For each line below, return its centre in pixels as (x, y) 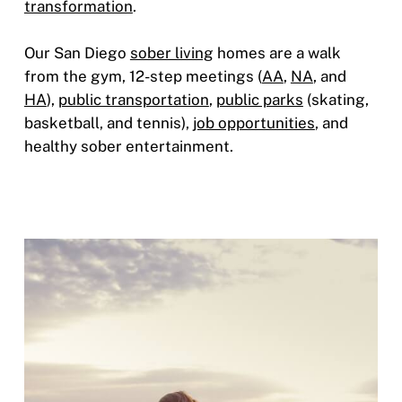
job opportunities (253, 122)
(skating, (336, 99)
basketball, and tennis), (108, 122)
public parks (259, 99)
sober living (171, 52)
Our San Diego (77, 52)
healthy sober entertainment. (128, 146)
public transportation (133, 99)
